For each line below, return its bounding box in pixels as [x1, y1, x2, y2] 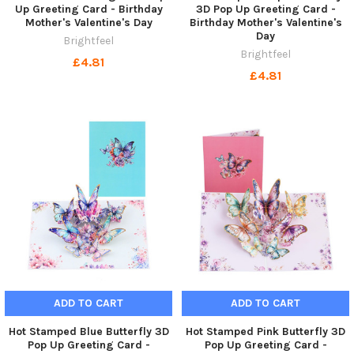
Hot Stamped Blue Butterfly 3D [8, 324, 169, 338]
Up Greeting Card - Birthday [14, 2, 163, 16]
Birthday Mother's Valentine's [189, 15, 342, 29]
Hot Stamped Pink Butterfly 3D [186, 324, 345, 338]
